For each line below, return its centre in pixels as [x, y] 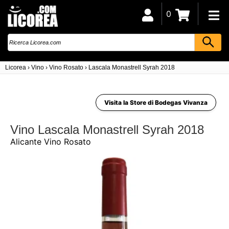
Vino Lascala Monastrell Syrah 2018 [107, 130]
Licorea [16, 67]
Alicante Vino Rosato [51, 142]
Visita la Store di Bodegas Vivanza [156, 102]
